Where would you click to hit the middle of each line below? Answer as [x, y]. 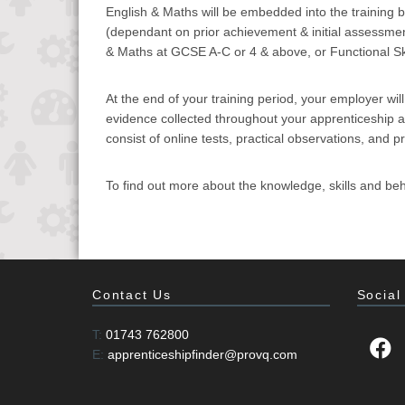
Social [379, 295]
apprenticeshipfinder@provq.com [202, 354]
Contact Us [132, 295]
